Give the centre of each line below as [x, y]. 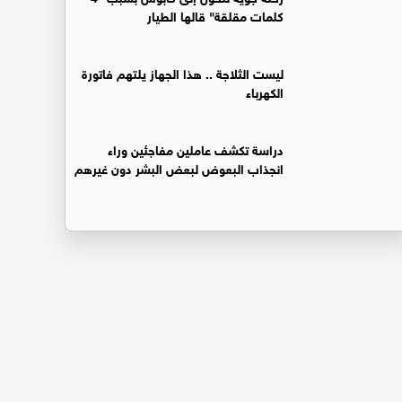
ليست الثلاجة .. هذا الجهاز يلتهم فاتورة [183, 72]
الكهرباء [265, 91]
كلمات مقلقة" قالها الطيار [215, 14]
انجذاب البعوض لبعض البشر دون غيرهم [179, 167]
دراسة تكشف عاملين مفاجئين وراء [196, 148]
